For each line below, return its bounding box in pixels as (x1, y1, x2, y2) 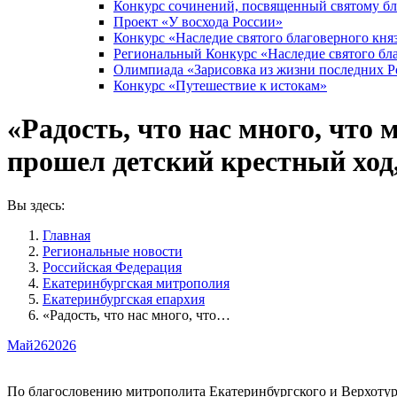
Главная (43, 227, 90, 243)
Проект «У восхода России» (113, 14, 283, 29)
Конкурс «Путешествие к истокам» (113, 78, 327, 93)
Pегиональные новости (43, 243, 183, 259)
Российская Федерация (43, 259, 182, 275)
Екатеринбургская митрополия (43, 275, 230, 291)
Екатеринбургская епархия (43, 291, 205, 307)
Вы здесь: (7, 197, 65, 213)
